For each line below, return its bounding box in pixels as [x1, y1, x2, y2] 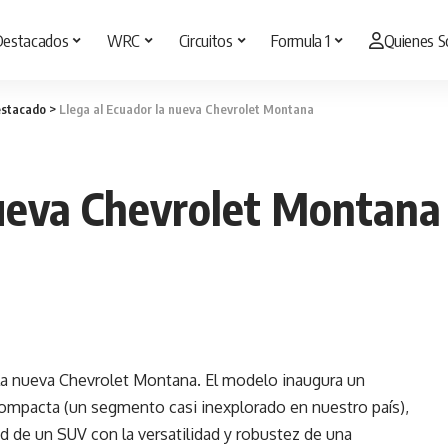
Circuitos [178, 28, 233, 51]
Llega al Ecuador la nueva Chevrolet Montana [59, 101, 314, 117]
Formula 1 [271, 28, 331, 51]
